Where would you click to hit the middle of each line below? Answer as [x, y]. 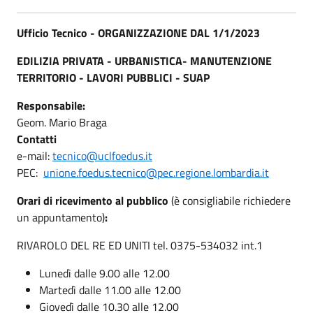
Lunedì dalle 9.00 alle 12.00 [104, 273]
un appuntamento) [61, 217]
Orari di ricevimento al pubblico [94, 200]
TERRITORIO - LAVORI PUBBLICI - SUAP [113, 77]
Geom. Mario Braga [62, 122]
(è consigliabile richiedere [231, 200]
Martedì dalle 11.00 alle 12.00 [110, 290]
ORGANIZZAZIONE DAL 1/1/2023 [179, 32]
